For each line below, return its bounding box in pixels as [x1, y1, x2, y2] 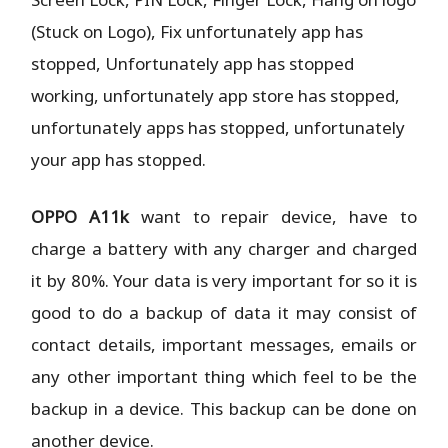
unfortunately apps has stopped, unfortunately [31, 115, 406, 139]
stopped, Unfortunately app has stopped [31, 51, 355, 75]
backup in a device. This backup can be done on [31, 396, 417, 420]
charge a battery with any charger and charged [31, 236, 417, 260]
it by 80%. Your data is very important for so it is [31, 268, 417, 292]
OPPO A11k [31, 204, 130, 228]
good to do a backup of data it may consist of [31, 300, 417, 324]
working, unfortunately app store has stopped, [31, 83, 401, 107]
